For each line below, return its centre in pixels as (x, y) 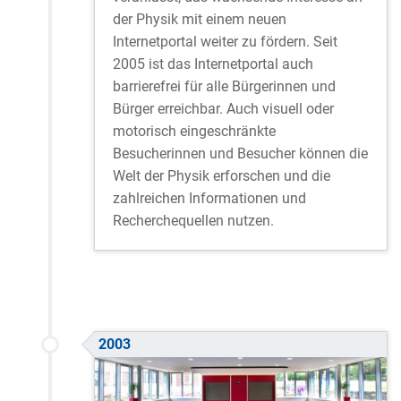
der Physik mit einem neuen (200, 19)
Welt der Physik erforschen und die (222, 175)
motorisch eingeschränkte (194, 131)
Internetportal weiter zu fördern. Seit (225, 41)
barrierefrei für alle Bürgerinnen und (224, 86)
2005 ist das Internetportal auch (213, 64)
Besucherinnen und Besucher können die (240, 153)
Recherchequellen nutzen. (193, 220)
